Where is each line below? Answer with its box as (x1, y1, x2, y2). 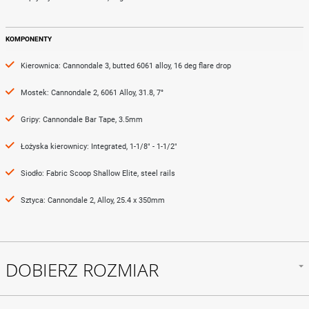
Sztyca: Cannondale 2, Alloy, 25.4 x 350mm (21, 196, 165, 205)
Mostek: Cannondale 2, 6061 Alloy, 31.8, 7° (21, 88, 163, 97)
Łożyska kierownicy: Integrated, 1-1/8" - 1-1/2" (21, 142, 177, 151)
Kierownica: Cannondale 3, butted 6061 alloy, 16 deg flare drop (21, 61, 231, 70)
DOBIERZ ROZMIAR (6, 258, 159, 282)
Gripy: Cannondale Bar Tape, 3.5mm (21, 115, 143, 124)
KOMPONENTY (6, 35, 52, 43)
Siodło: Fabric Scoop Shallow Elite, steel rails (21, 169, 175, 178)
